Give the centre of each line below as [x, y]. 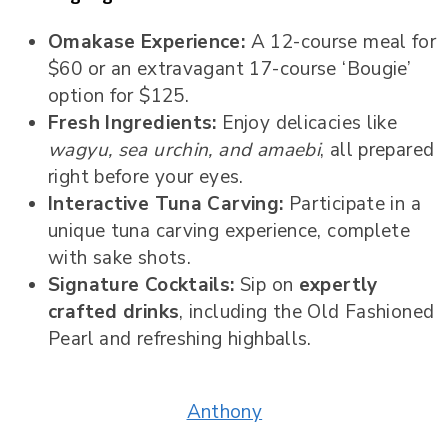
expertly [338, 284]
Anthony [224, 411]
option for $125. [119, 95]
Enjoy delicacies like [307, 122]
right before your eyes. [146, 176]
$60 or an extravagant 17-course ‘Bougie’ [230, 68]
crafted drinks [114, 311]
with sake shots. [120, 257]
